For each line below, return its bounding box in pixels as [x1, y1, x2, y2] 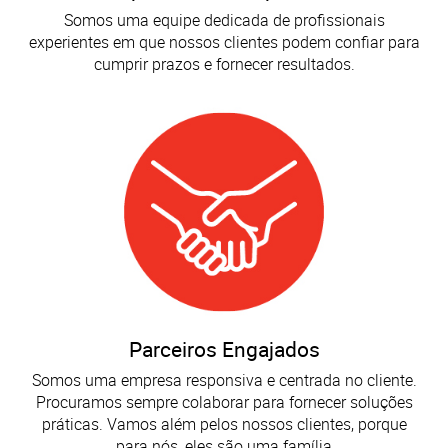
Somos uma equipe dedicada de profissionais [63, 8, 385, 31]
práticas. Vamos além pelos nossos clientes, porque [41, 412, 407, 435]
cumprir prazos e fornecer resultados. [93, 52, 355, 75]
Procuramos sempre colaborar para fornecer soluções [35, 390, 413, 413]
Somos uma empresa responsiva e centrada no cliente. [31, 368, 417, 391]
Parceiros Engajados [128, 335, 320, 364]
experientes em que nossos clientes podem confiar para [28, 30, 420, 53]
